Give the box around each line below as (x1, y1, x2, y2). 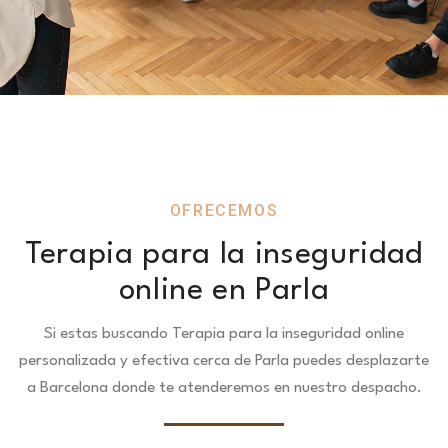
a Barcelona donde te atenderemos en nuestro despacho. (26, 380, 422, 396)
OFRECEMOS (169, 201, 279, 220)
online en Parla (118, 276, 330, 306)
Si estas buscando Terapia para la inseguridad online (44, 326, 404, 342)
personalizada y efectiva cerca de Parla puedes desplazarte (19, 353, 429, 369)
